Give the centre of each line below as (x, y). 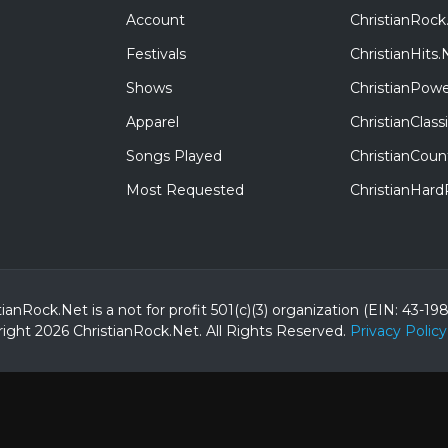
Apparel (152, 122)
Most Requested (185, 190)
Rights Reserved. (285, 330)
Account (155, 20)
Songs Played (174, 156)
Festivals (156, 54)
